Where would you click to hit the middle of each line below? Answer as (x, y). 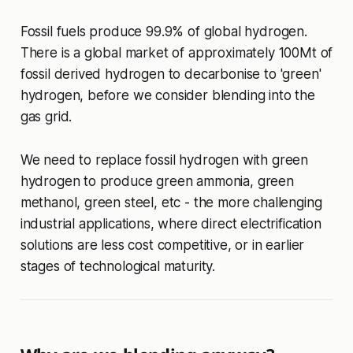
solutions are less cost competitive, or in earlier (162, 245)
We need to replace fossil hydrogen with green (164, 160)
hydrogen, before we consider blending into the (167, 95)
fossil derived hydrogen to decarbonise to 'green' (171, 74)
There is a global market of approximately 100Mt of (176, 52)
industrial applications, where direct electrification (171, 223)
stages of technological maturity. (118, 266)
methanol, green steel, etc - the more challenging (171, 202)
